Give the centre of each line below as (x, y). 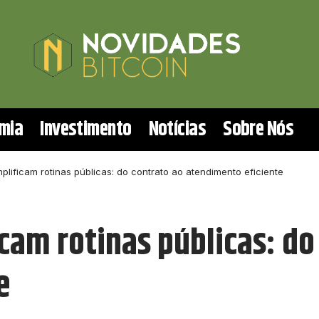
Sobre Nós (258, 129)
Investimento (86, 129)
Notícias (177, 129)
